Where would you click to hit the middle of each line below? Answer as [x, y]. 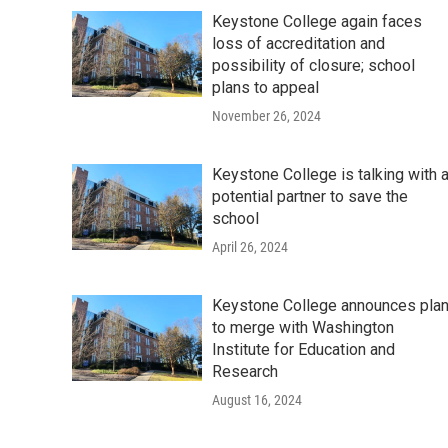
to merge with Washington [303, 327]
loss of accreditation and [298, 43]
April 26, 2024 [250, 246]
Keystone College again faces [317, 21]
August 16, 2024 [257, 399]
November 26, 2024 [266, 115]
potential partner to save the [310, 196]
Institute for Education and [303, 349]
